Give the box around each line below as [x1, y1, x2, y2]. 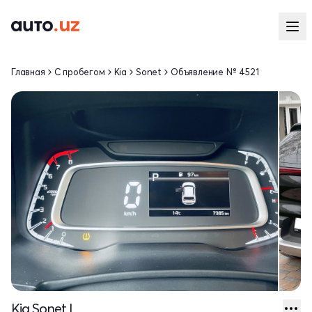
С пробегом [54, 66, 105, 77]
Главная [11, 66, 45, 77]
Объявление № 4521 [171, 66, 259, 77]
